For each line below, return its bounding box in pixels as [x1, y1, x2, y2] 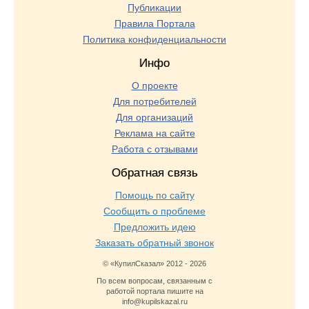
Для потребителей [112, 96, 197, 107]
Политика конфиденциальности [83, 34, 226, 45]
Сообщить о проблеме [103, 206, 206, 217]
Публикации [128, 2, 181, 13]
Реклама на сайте [114, 128, 195, 139]
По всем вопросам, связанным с [97, 277, 212, 285]
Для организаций [116, 112, 193, 123]
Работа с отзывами [111, 143, 198, 154]
